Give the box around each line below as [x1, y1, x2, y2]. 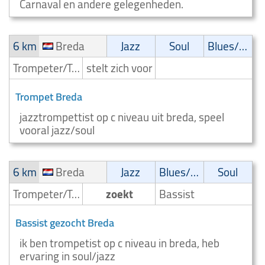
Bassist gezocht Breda [15, 213, 114, 232]
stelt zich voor [86, 57, 153, 79]
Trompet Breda [15, 87, 82, 106]
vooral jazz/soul [20, 119, 95, 141]
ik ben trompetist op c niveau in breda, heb [20, 232, 219, 254]
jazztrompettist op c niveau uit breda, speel [20, 106, 224, 128]
